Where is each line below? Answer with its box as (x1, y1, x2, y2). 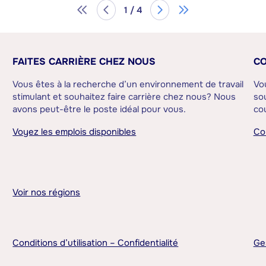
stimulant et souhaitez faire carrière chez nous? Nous (12, 90, 236, 103)
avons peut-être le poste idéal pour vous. (12, 103, 186, 115)
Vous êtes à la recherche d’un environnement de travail (12, 78, 244, 90)
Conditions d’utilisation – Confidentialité (12, 236, 179, 249)
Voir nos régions (12, 186, 81, 198)
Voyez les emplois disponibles (12, 125, 137, 138)
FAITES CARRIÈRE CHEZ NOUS (12, 55, 156, 68)
